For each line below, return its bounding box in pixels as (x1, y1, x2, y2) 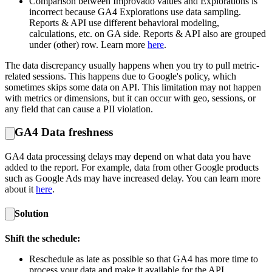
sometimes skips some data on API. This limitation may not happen (5, 81, 261, 92)
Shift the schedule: (5, 233, 80, 244)
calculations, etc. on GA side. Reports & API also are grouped (29, 28, 266, 39)
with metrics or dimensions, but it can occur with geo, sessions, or (5, 92, 256, 103)
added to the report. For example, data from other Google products (5, 161, 259, 172)
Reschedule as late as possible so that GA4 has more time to (29, 254, 258, 265)
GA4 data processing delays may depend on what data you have (5, 151, 251, 161)
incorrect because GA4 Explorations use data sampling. (29, 6, 241, 17)
